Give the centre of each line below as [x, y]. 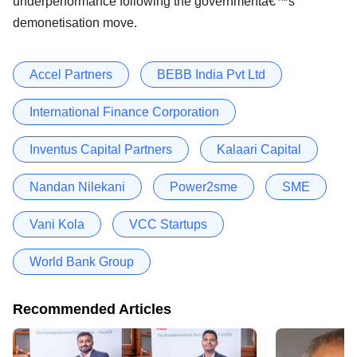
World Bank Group [82, 261]
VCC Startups [168, 224]
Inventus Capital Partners [101, 149]
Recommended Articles [92, 309]
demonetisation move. [75, 22]
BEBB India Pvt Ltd [211, 74]
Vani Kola [57, 224]
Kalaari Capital [259, 149]
